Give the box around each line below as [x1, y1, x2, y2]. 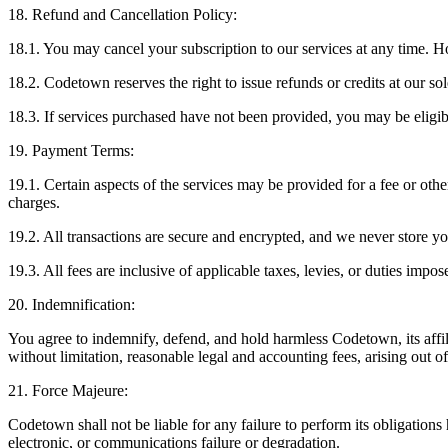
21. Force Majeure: [8, 381, 128, 399]
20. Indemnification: [8, 295, 135, 313]
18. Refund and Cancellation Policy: [8, 5, 237, 23]
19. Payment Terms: [8, 141, 134, 159]
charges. [8, 193, 60, 211]
